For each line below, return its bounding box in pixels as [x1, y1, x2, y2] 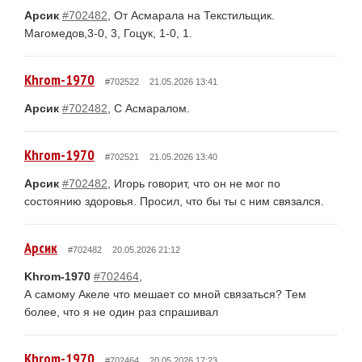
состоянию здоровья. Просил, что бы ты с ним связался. [24, 194, 324, 208]
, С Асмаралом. [107, 101, 190, 115]
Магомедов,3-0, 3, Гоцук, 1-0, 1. [24, 26, 192, 40]
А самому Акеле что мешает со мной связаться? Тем [24, 287, 306, 301]
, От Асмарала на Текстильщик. [107, 8, 275, 22]
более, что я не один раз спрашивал [24, 305, 218, 318]
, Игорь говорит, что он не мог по [107, 176, 280, 190]
